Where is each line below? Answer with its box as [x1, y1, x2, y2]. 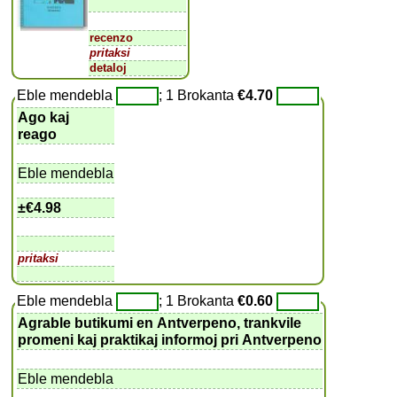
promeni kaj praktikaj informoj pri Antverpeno [18, 331, 323, 347]
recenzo [90, 30, 134, 44]
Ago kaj [18, 109, 70, 125]
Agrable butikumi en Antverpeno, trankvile [18, 315, 306, 331]
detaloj [90, 60, 128, 74]
